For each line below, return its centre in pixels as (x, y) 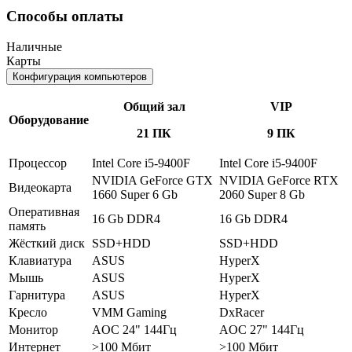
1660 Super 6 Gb (135, 194)
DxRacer (242, 312)
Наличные (34, 46)
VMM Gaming (129, 312)
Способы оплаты (65, 16)
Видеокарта (40, 187)
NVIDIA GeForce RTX (279, 180)
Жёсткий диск (47, 243)
